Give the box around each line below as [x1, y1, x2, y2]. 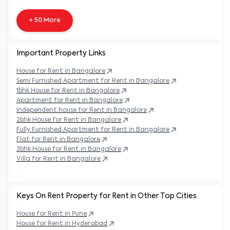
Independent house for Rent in [16, 107, 112, 113]
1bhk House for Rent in [16, 87, 85, 94]
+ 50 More [29, 17, 61, 24]
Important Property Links [16, 49, 106, 57]
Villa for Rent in [16, 156, 66, 162]
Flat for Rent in [16, 136, 65, 143]
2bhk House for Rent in [16, 117, 86, 123]
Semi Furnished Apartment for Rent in [16, 78, 135, 84]
